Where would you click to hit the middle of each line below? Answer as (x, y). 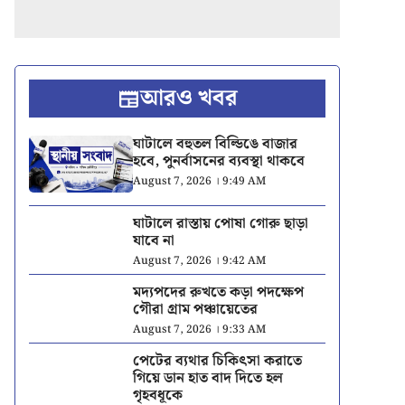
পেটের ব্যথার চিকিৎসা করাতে (217, 362)
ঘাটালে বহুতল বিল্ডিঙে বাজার (215, 144)
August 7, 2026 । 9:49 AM (199, 181)
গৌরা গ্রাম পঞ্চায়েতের (195, 310)
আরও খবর (188, 99)
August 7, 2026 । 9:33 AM (199, 330)
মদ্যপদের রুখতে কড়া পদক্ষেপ (218, 293)
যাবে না (153, 241)
